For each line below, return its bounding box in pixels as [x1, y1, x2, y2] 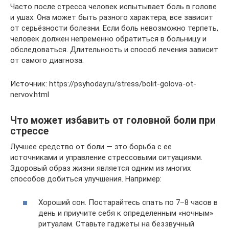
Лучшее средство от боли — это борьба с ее [10, 142, 172, 151]
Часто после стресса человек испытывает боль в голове [10, 2, 217, 11]
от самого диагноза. [10, 55, 84, 65]
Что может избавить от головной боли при [10, 114, 216, 126]
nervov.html [10, 89, 49, 99]
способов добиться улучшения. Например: [10, 174, 162, 184]
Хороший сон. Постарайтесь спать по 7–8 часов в [38, 198, 218, 207]
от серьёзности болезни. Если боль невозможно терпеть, [10, 23, 218, 33]
